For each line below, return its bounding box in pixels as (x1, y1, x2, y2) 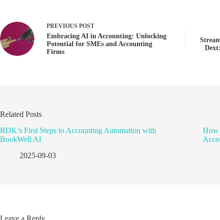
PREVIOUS (47, 23, 79, 30)
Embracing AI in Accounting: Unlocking (47, 32, 166, 40)
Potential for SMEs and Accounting (47, 40, 152, 48)
